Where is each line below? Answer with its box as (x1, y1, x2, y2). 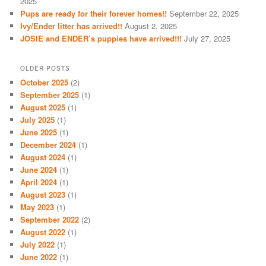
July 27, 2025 (184, 33, 231, 45)
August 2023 (20, 188, 66, 200)
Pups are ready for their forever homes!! (20, 8, 167, 20)
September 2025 (20, 88, 80, 100)
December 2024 (20, 138, 77, 150)
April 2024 (20, 176, 58, 188)
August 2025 (20, 101, 66, 113)
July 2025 (20, 113, 55, 125)
